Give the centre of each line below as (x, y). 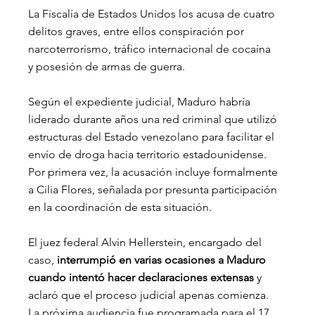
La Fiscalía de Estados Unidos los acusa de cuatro (153, 13)
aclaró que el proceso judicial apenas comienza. (150, 295)
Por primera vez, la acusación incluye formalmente (155, 172)
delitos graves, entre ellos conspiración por (138, 31)
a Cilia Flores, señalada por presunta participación (154, 189)
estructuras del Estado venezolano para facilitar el (153, 136)
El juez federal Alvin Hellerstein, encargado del (147, 242)
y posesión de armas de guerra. (107, 66)
